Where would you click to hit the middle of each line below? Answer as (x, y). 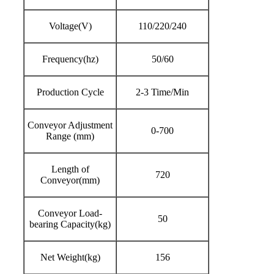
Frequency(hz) (70, 59)
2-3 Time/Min (162, 92)
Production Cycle (70, 92)
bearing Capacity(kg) (70, 224)
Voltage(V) (70, 26)
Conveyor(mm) (70, 180)
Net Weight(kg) (70, 257)
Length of (70, 169)
